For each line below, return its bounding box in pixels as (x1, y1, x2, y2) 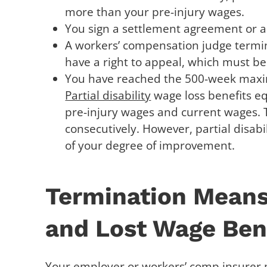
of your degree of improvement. (65, 138, 235, 153)
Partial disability (65, 88, 151, 103)
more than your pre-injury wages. (65, 4, 245, 20)
